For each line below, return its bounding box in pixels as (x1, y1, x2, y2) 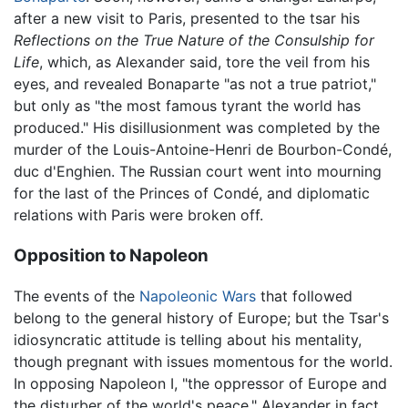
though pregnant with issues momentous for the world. (14, 352, 393, 372)
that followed (256, 287, 352, 306)
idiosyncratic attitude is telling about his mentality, (14, 331, 362, 350)
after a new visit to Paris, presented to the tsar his (14, 8, 360, 27)
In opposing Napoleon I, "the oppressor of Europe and (14, 374, 387, 393)
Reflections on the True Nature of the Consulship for (14, 30, 374, 49)
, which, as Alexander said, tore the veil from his (39, 52, 370, 71)
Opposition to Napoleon (14, 244, 209, 266)
